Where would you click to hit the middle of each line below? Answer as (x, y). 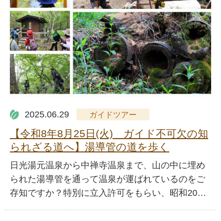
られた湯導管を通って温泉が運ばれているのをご (108, 179)
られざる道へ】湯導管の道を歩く (90, 147)
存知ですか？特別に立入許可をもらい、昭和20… (108, 193)
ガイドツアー (113, 115)
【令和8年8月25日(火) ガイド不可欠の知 (109, 134)
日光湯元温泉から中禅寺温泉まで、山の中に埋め (108, 166)
